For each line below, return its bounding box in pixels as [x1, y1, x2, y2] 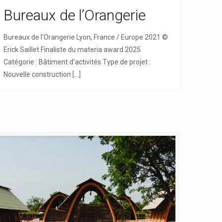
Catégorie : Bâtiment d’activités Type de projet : [3, 57, 151, 66]
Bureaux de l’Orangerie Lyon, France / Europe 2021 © [3, 33, 168, 41]
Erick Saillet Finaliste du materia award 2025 [3, 45, 141, 54]
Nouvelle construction [3, 70, 71, 78]
